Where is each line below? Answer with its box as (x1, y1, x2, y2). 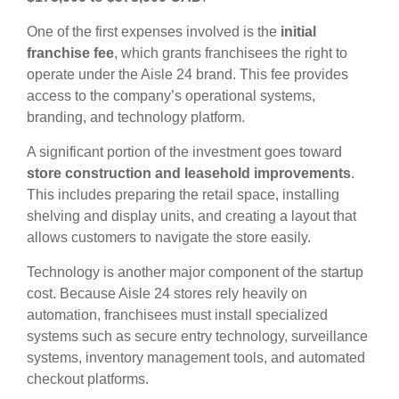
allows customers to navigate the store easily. (27, 230, 311, 246)
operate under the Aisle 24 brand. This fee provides (27, 67, 348, 83)
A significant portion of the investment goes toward (27, 144, 342, 160)
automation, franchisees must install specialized (27, 307, 328, 323)
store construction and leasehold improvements (27, 166, 351, 182)
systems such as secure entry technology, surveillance (27, 329, 368, 345)
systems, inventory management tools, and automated (27, 350, 365, 366)
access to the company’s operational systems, (27, 88, 315, 104)
